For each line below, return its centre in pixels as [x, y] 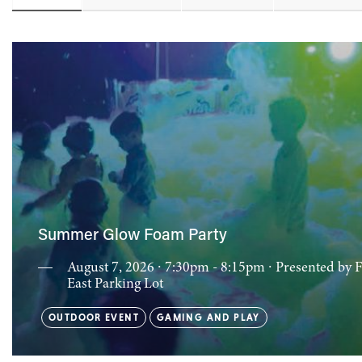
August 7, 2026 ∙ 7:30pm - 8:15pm [168, 268]
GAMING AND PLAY [208, 318]
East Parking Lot [115, 284]
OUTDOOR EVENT [94, 318]
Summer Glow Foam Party [133, 236]
